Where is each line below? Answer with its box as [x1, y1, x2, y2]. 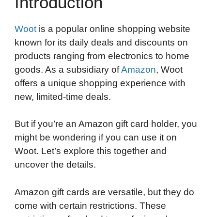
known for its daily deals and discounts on [15, 37, 188, 47]
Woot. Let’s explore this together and [15, 146, 167, 156]
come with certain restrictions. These [15, 200, 166, 211]
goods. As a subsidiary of [15, 64, 121, 75]
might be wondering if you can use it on [15, 132, 177, 143]
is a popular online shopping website [36, 23, 190, 34]
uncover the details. [15, 159, 96, 170]
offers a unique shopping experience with [15, 77, 186, 88]
